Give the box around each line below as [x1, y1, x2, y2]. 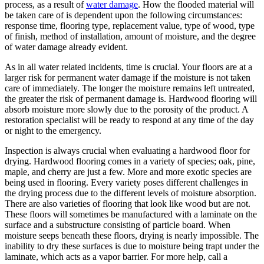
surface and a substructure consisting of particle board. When [5, 219, 230, 230]
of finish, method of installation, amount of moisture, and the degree [5, 31, 256, 41]
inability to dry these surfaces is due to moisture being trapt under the [5, 240, 259, 251]
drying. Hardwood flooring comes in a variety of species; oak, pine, [5, 156, 255, 166]
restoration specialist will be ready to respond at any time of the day [5, 114, 254, 125]
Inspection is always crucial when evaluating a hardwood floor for [5, 145, 250, 156]
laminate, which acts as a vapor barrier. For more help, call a [5, 251, 227, 262]
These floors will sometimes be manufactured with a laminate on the [5, 209, 257, 219]
